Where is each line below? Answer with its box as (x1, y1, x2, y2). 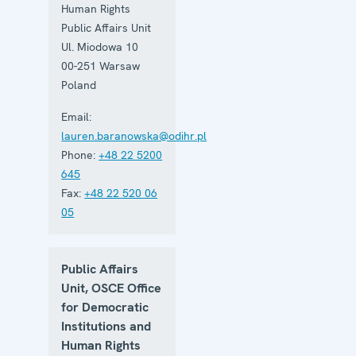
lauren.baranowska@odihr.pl (61, 128, 207, 143)
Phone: (61, 147, 96, 162)
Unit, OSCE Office (61, 279, 162, 296)
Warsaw (99, 58, 141, 73)
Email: (61, 109, 92, 124)
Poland (61, 77, 97, 92)
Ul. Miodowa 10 (61, 39, 139, 54)
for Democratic (61, 298, 149, 315)
